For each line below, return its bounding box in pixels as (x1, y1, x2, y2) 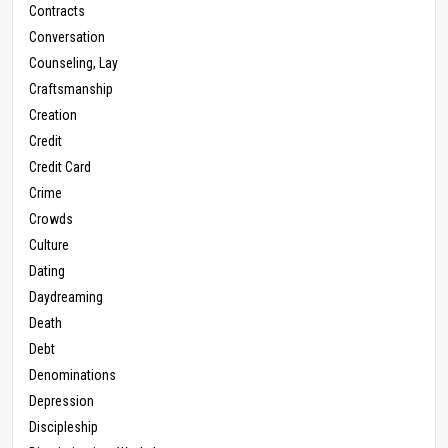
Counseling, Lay (29, 55, 118, 72)
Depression (29, 393, 94, 410)
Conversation (29, 29, 105, 46)
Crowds (29, 211, 73, 228)
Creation (29, 107, 77, 124)
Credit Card (29, 159, 91, 176)
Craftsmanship (29, 81, 113, 98)
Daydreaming (29, 289, 103, 306)
